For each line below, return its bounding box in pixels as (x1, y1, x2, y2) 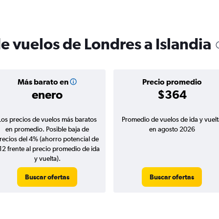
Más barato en (17, 77, 68, 86)
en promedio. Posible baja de (5, 125, 89, 133)
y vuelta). (34, 154, 61, 162)
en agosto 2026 (149, 125, 195, 133)
